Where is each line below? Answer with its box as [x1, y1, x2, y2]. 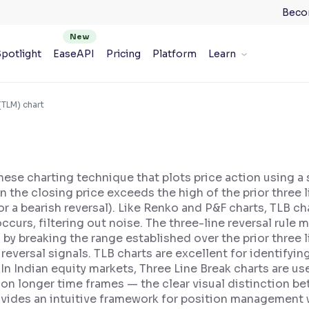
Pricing [106, 47, 141, 60]
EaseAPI [52, 47, 94, 60]
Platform [152, 47, 197, 60]
